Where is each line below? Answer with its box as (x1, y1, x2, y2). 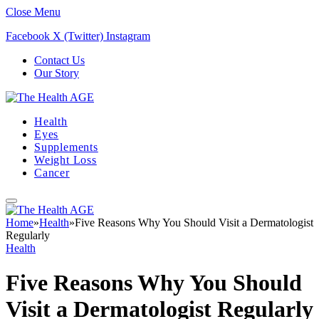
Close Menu (6, 6, 61, 18)
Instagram (106, 30, 150, 42)
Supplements (34, 141, 98, 153)
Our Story (34, 67, 79, 79)
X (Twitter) (53, 30, 103, 42)
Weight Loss (34, 154, 97, 166)
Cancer (34, 167, 70, 179)
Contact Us (34, 54, 85, 66)
